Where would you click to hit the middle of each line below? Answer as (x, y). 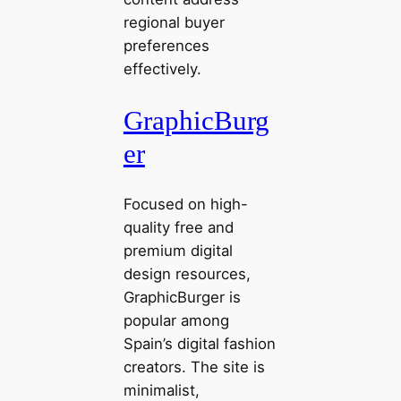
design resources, (187, 274)
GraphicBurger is (182, 298)
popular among (176, 321)
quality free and (178, 228)
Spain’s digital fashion (199, 344)
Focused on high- (185, 205)
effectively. (162, 68)
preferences (166, 45)
